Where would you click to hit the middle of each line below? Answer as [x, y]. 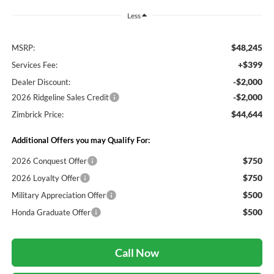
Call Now [137, 252]
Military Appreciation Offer [58, 195]
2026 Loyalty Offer [45, 178]
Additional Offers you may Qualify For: [80, 140]
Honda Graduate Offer [51, 212]
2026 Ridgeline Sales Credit [60, 97]
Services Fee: [34, 65]
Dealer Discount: [41, 82]
